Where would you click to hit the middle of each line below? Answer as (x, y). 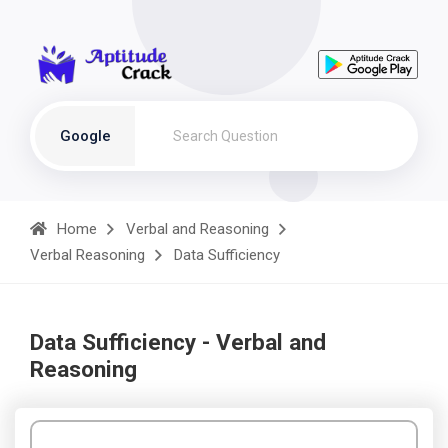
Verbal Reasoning (87, 255)
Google (85, 136)
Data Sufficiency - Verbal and (178, 342)
